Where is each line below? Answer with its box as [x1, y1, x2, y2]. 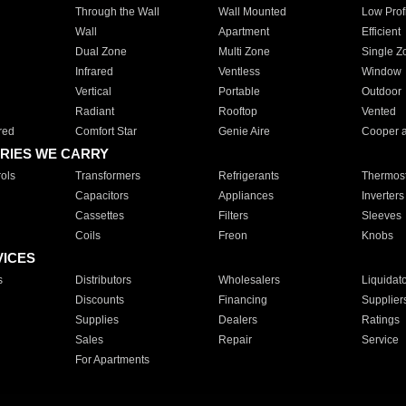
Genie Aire [217, 125, 270, 138]
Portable [217, 85, 260, 98]
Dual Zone [74, 45, 127, 58]
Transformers [74, 169, 140, 182]
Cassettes [74, 209, 124, 222]
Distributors [74, 274, 131, 286]
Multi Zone [217, 45, 270, 58]
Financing [217, 294, 267, 306]
